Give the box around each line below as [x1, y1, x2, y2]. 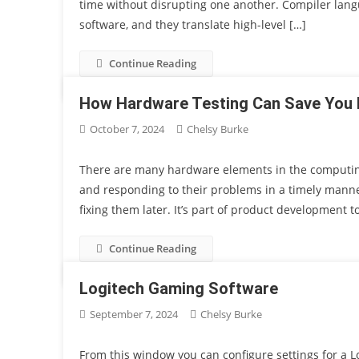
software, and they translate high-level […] [79, 17, 307, 32]
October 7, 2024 [90, 122, 165, 136]
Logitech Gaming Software [79, 279, 279, 298]
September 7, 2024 [90, 307, 179, 321]
